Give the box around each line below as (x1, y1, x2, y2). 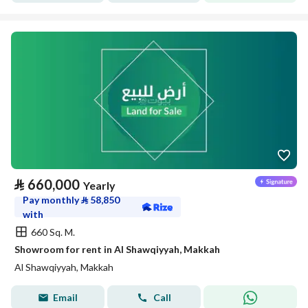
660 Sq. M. (31, 225, 75, 238)
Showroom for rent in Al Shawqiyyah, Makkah (14, 243, 220, 255)
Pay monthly (23, 194, 81, 206)
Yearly (83, 179, 115, 192)
